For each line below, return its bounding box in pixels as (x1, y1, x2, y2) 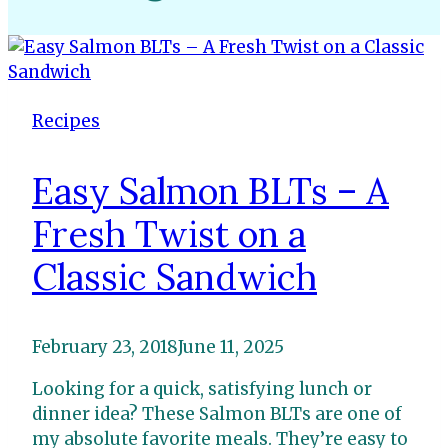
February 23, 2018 (32, 335, 178, 358)
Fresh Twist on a (32, 210, 306, 257)
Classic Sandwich (32, 253, 317, 300)
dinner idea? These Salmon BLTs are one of (32, 402, 402, 425)
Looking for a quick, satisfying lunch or (32, 377, 372, 400)
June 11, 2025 (178, 335, 284, 358)
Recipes (32, 109, 100, 132)
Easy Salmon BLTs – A (32, 167, 389, 214)
